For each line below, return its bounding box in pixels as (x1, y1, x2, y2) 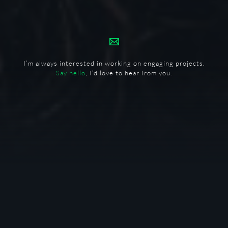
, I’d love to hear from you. (85, 69, 173, 77)
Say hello (55, 69, 85, 77)
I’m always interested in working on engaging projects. (23, 59, 205, 67)
